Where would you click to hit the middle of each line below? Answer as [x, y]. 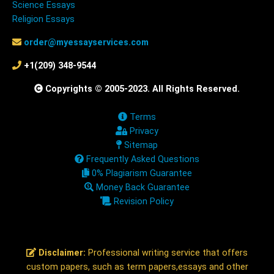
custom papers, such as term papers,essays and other [137, 267]
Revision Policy [143, 202]
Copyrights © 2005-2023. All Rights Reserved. [142, 89]
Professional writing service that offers [167, 253]
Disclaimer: [61, 253]
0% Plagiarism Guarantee [141, 174]
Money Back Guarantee [141, 188]
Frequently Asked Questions [141, 160]
